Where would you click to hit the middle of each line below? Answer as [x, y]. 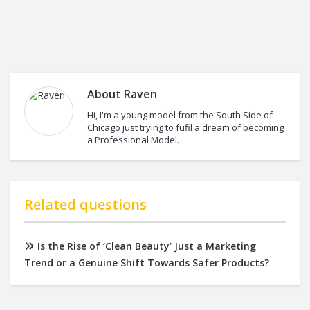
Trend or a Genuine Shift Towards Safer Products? [147, 262]
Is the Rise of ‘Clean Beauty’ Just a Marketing [147, 246]
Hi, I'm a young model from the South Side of [180, 115]
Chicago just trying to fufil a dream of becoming [185, 127]
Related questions [85, 204]
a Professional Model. [133, 139]
